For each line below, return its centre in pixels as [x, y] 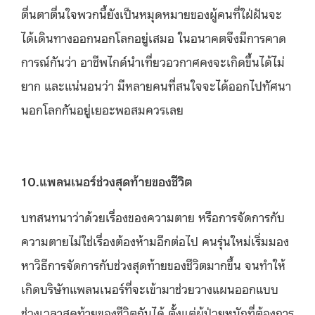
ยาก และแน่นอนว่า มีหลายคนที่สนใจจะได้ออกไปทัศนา [156, 85]
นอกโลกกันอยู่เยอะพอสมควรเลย [102, 109]
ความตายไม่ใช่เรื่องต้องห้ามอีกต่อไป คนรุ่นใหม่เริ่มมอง [155, 240]
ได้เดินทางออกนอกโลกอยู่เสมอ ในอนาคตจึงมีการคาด [154, 37]
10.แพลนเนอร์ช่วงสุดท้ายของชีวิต [107, 180]
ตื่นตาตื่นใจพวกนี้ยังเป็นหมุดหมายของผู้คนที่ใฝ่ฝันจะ [152, 13]
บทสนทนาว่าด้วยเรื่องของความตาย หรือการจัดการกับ [153, 216]
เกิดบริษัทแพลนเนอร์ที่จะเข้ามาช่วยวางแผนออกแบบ [150, 288]
